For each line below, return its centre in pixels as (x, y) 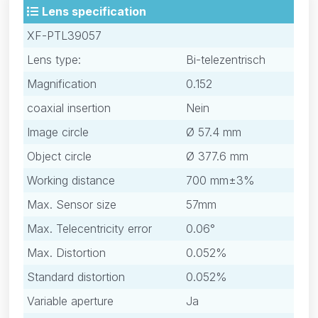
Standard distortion (76, 277)
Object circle (60, 157)
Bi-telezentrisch (226, 60)
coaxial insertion (69, 108)
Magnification (62, 84)
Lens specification (94, 12)
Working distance (71, 181)
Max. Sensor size (72, 205)
